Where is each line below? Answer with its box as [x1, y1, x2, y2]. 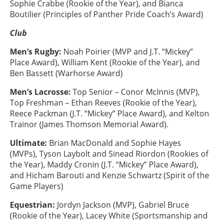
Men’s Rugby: [10, 46, 61, 57]
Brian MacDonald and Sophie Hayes [47, 137, 181, 148]
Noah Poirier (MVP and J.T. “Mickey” [61, 46, 193, 57]
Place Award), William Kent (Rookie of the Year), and [10, 57, 200, 68]
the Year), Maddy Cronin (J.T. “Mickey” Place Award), [10, 159, 198, 170]
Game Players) [10, 181, 63, 192]
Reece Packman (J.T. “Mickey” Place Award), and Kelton [10, 108, 209, 119]
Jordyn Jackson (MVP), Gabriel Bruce [55, 199, 189, 210]
